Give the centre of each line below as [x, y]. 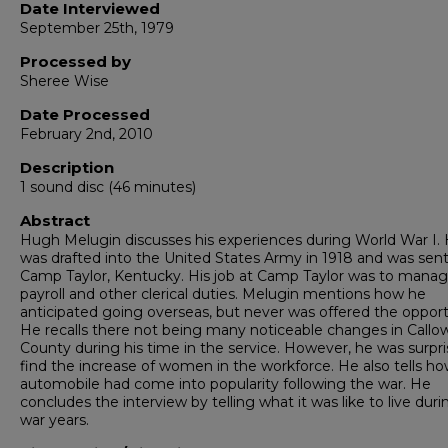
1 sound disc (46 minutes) [108, 187]
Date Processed [85, 114]
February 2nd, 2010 [86, 134]
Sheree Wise [64, 81]
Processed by [75, 61]
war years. [54, 420]
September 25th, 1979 [97, 28]
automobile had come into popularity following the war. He [225, 384]
